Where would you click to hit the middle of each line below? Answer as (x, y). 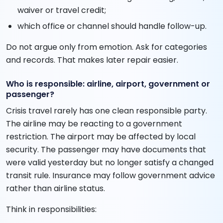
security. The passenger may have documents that (106, 149)
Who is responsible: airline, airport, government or (108, 84)
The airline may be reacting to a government (94, 123)
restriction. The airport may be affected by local (101, 136)
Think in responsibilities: (51, 209)
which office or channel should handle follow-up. (112, 26)
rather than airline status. (56, 188)
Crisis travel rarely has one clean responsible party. (107, 111)
